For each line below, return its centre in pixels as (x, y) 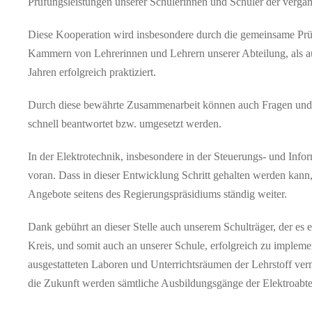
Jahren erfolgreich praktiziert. (92, 72)
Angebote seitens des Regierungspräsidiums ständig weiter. (157, 194)
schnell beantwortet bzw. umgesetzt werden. (125, 124)
